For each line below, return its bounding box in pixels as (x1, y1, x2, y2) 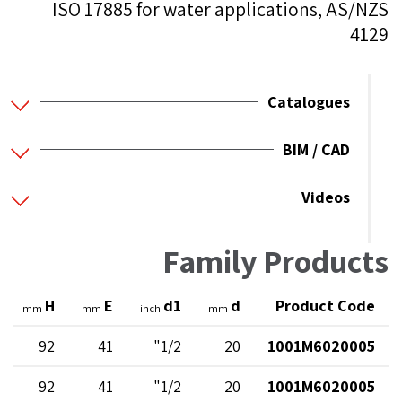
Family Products (162, 240, 389, 283)
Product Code (275, 295, 375, 317)
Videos (301, 187, 350, 208)
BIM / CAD (283, 139, 350, 161)
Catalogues (267, 92, 350, 113)
